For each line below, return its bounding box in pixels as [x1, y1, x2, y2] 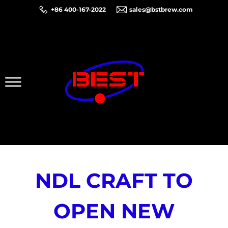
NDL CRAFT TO [35, 168, 193, 193]
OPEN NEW [53, 198, 175, 224]
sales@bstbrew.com [129, 6, 193, 13]
